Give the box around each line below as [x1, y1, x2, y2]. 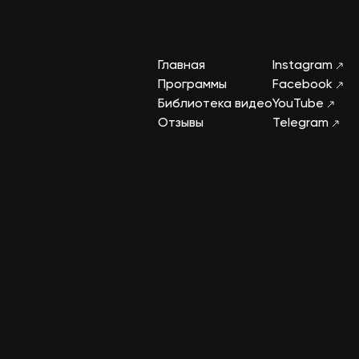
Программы [158, 79, 227, 92]
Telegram [272, 117, 332, 131]
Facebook [272, 79, 336, 92]
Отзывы [158, 117, 204, 131]
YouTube [272, 98, 327, 111]
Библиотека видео [158, 98, 272, 111]
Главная [158, 59, 205, 73]
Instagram [272, 59, 336, 73]
